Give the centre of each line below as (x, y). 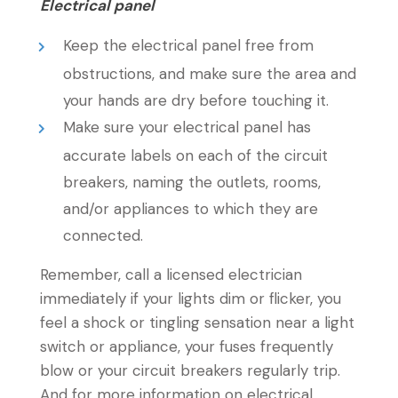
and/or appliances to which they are (190, 209)
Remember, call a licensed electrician (171, 275)
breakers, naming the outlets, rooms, (191, 182)
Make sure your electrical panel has (187, 127)
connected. (103, 235)
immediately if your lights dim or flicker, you (191, 298)
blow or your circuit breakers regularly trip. (190, 370)
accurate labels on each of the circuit (195, 155)
